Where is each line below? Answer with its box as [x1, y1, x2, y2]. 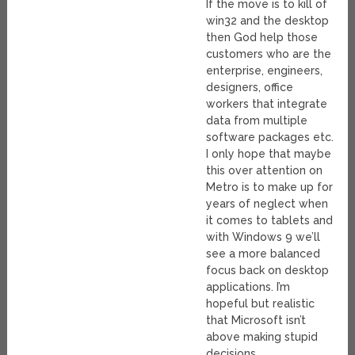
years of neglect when [206, 197, 329, 210]
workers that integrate [206, 97, 328, 110]
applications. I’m [206, 280, 291, 293]
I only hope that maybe [206, 147, 332, 160]
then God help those [206, 30, 319, 44]
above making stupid [206, 330, 319, 343]
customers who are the [206, 47, 332, 60]
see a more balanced [206, 246, 321, 260]
